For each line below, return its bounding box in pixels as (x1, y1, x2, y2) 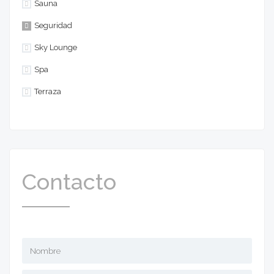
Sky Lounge (34, 43, 77, 53)
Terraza (34, 87, 61, 97)
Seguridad (34, 21, 72, 31)
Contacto (22, 169, 116, 195)
